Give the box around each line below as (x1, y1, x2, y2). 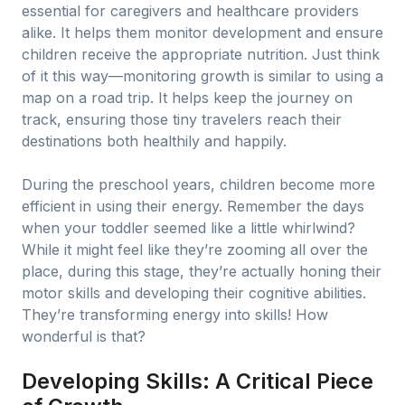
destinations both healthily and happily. (22, 132, 287, 150)
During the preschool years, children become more (22, 175, 375, 193)
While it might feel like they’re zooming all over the (22, 240, 368, 259)
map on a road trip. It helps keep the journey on (22, 89, 353, 107)
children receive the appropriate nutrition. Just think (22, 45, 380, 63)
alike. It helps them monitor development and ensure (22, 24, 383, 42)
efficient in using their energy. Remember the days (22, 197, 364, 215)
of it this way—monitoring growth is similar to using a (22, 67, 383, 85)
